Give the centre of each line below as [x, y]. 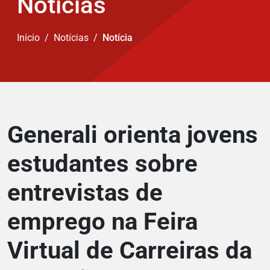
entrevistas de [85, 193]
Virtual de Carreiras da [130, 251]
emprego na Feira [102, 222]
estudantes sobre [102, 164]
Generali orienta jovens [133, 135]
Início [28, 38]
